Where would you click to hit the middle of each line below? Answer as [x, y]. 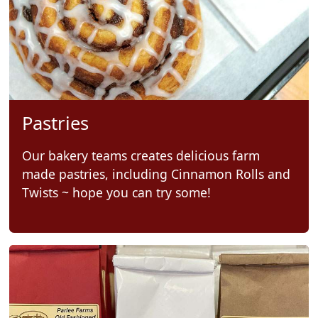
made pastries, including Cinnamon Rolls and [156, 174]
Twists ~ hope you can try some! [116, 192]
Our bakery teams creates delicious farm [141, 155]
